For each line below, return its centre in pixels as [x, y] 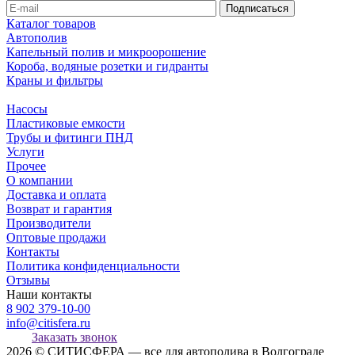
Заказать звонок [74, 337]
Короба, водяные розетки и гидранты [107, 66]
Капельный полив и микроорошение [106, 52]
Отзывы [28, 280]
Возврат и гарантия [59, 208]
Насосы [27, 109]
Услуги [25, 151]
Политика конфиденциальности [93, 265]
